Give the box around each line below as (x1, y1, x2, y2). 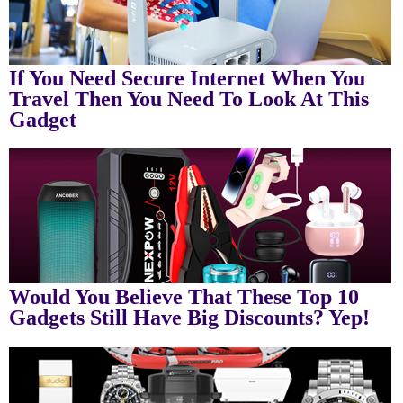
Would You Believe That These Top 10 (8, 285, 359, 309)
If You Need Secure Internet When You (8, 67, 365, 91)
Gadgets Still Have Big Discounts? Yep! (8, 306, 370, 330)
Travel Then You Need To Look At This (8, 87, 369, 112)
